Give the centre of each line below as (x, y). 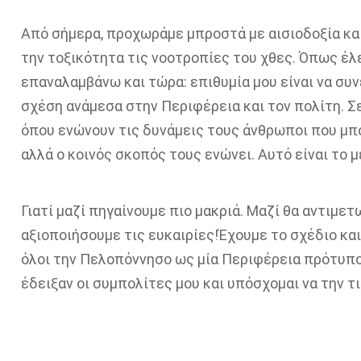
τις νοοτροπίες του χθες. (211, 58)
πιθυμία (224, 82)
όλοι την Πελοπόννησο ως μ (113, 259)
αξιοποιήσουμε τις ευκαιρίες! (119, 235)
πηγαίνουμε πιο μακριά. (164, 211)
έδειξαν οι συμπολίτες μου (110, 283)
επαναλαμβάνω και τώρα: (104, 82)
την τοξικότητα (74, 58)
